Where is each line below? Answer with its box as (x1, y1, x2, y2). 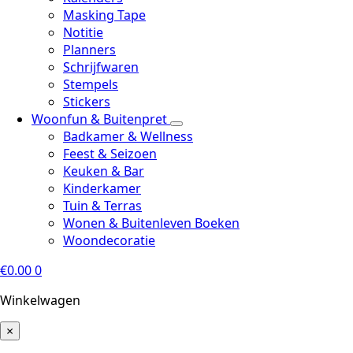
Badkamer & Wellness (63, 128, 193, 145)
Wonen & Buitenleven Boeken (63, 214, 240, 232)
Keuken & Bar (63, 162, 144, 180)
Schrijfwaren (63, 58, 139, 76)
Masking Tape (63, 6, 146, 24)
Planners (63, 41, 116, 58)
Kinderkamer (63, 180, 141, 197)
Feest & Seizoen (63, 145, 157, 162)
